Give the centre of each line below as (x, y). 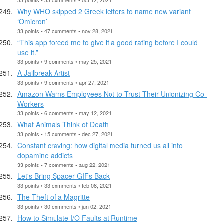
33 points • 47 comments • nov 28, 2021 (65, 30)
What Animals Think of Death (63, 124)
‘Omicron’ (32, 21)
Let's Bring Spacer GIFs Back (63, 176)
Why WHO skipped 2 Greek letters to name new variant (104, 11)
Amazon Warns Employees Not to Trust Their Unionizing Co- (112, 93)
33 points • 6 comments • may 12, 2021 (64, 113)
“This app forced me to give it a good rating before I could (108, 42)
